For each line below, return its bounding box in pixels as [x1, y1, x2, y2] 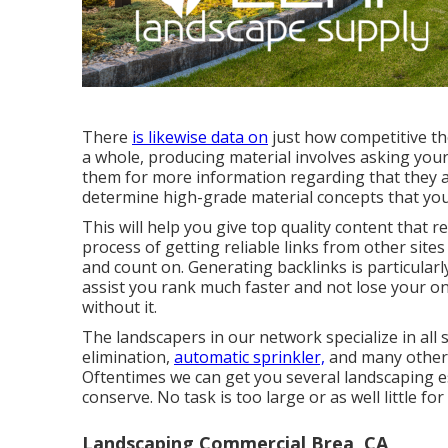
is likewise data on [132, 125, 268, 148]
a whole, [82, 145, 148, 168]
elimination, [82, 345, 174, 368]
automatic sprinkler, [174, 345, 325, 368]
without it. [82, 295, 157, 318]
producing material [148, 145, 291, 168]
